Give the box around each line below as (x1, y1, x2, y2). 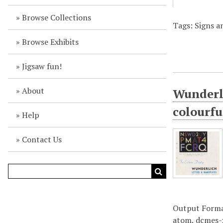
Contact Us (21, 134, 62, 145)
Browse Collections (21, 12, 91, 23)
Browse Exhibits (21, 36, 79, 47)
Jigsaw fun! (21, 61, 62, 72)
